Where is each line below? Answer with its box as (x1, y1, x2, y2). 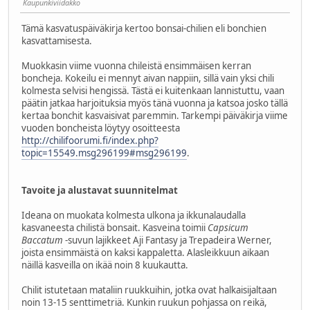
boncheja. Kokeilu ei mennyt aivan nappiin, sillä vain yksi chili (21, 71, 274, 84)
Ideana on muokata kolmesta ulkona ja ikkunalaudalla (21, 208, 246, 221)
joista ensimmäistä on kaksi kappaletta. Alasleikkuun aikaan (21, 246, 269, 259)
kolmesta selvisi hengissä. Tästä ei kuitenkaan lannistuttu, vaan (21, 84, 284, 97)
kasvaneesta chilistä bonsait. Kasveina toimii (21, 221, 208, 234)
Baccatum (21, 233, 63, 246)
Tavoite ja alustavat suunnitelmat (21, 183, 178, 197)
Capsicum (208, 221, 248, 234)
